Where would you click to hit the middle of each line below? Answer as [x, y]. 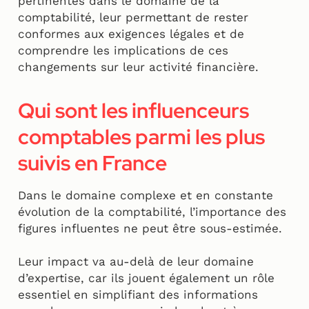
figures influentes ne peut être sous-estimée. [152, 229]
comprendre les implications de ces [123, 51]
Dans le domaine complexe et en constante [146, 196]
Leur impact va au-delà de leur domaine [136, 262]
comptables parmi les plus [141, 137]
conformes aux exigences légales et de [131, 34]
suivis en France [92, 163]
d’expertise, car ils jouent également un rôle [146, 278]
